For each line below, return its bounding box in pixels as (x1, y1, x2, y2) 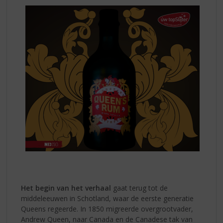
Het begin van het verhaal (21, 183, 111, 193)
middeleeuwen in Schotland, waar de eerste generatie (21, 194, 194, 204)
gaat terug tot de (111, 183, 168, 193)
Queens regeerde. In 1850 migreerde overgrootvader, (21, 204, 194, 214)
